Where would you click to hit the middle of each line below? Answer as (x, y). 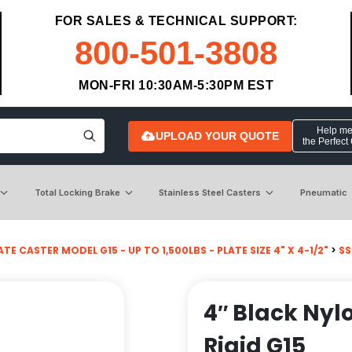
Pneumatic (323, 192)
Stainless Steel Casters (210, 192)
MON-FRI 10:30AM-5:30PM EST (176, 85)
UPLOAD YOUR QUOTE (217, 136)
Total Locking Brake (77, 192)
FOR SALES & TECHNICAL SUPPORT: (176, 21)
